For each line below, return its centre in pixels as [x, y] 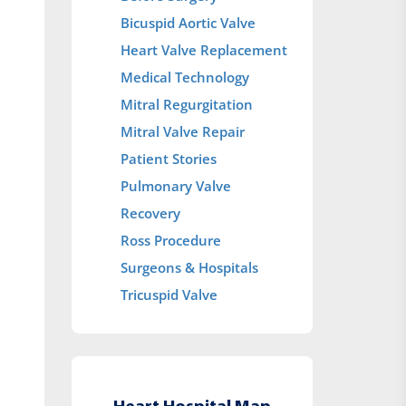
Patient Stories [169, 159]
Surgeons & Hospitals [190, 267]
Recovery [151, 213]
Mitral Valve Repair [183, 131]
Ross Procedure [171, 240]
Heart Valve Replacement [204, 50]
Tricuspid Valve [169, 295]
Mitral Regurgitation [187, 104]
